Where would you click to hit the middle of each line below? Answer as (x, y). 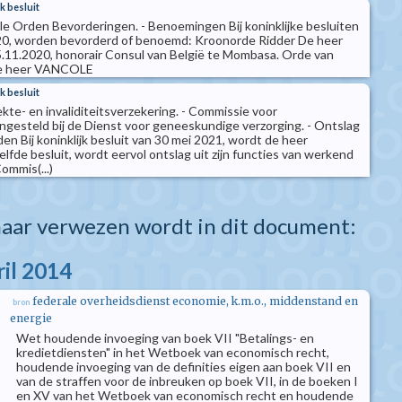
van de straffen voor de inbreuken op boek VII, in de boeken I (187, 381)
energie (31, 318)
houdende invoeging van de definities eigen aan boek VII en (184, 367)
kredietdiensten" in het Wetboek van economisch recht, (173, 352)
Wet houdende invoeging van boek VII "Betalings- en (165, 338)
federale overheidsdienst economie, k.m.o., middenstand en (195, 301)
